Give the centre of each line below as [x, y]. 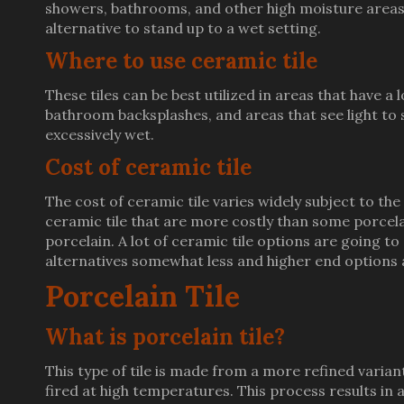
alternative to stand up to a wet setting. [183, 28]
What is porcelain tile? [165, 337]
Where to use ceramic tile [181, 61]
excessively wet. [100, 134]
